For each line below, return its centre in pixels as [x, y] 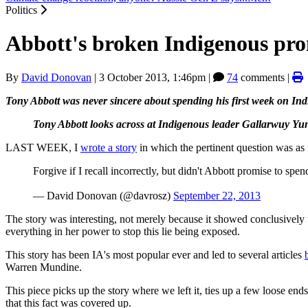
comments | [265, 77]
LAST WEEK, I [43, 147]
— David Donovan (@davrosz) [103, 195]
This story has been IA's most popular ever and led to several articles [155, 254]
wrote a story [109, 147]
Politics [23, 10]
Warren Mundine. [44, 267]
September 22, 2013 [217, 195]
